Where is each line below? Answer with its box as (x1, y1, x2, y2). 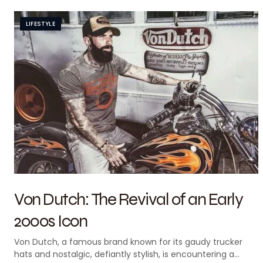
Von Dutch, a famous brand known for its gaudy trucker (14, 236, 242, 248)
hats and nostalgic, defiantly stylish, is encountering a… (14, 248, 240, 260)
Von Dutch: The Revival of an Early (14, 188, 242, 210)
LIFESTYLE (26, 19, 55, 28)
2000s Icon (14, 210, 87, 231)
